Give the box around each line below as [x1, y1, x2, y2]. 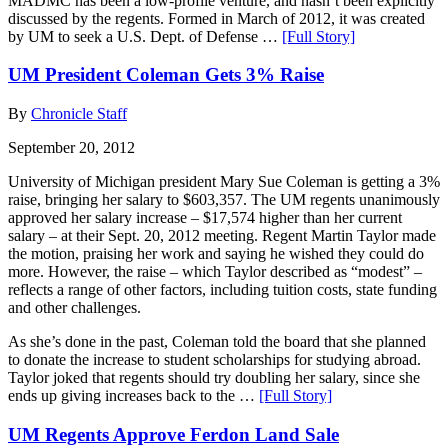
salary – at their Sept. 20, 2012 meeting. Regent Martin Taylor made [8, 227, 436, 244]
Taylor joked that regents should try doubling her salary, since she [8, 369, 420, 386]
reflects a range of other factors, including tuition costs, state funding [8, 281, 437, 298]
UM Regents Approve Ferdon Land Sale [8, 423, 339, 445]
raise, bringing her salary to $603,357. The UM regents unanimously [8, 191, 440, 208]
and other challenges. [8, 299, 141, 316]
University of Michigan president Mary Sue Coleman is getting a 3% [8, 173, 440, 190]
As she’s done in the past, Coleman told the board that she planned [8, 333, 426, 350]
